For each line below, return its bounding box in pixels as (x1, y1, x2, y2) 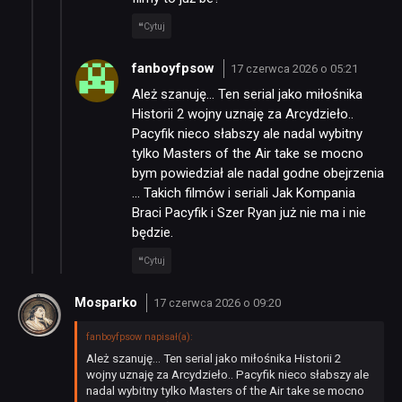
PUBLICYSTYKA (126, 212, 260, 234)
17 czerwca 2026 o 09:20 (153, 296, 281, 310)
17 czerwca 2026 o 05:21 (230, 61, 358, 75)
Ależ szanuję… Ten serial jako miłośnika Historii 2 (86, 350, 343, 365)
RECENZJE (126, 153, 218, 176)
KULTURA (126, 269, 205, 292)
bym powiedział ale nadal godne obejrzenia (132, 165, 384, 182)
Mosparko (74, 294, 141, 311)
